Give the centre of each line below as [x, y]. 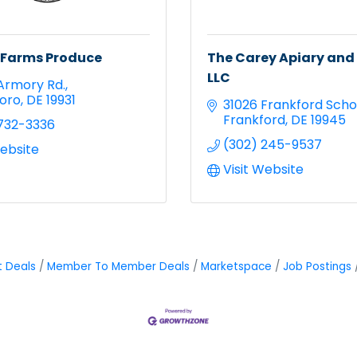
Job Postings [317, 266]
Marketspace [236, 266]
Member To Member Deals [118, 266]
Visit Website [263, 169]
